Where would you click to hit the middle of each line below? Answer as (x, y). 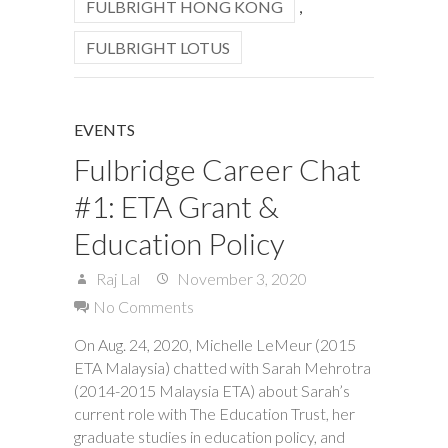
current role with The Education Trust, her (214, 413)
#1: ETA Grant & (176, 205)
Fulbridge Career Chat (217, 168)
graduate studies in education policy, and (209, 436)
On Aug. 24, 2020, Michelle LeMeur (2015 (215, 344)
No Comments (143, 306)
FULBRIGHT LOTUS (158, 47)
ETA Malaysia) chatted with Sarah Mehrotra (222, 367)
